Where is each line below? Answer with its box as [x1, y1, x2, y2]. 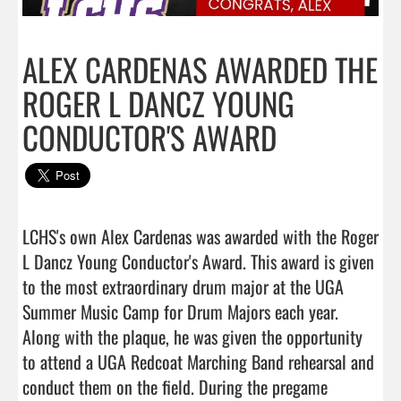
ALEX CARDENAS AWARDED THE [22, 45, 378, 92]
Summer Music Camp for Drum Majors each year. [22, 297, 338, 325]
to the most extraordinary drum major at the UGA [22, 272, 344, 300]
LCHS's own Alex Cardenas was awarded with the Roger [22, 222, 379, 250]
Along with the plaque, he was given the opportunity [22, 322, 363, 350]
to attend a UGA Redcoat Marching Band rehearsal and [22, 347, 374, 375]
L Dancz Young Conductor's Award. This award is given [22, 247, 374, 275]
